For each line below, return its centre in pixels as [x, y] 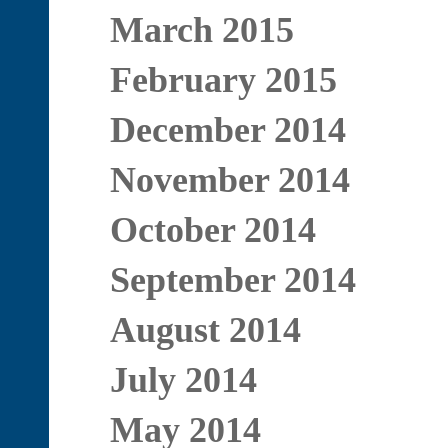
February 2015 [223, 80]
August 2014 [205, 330]
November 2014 [229, 180]
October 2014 [212, 230]
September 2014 [232, 280]
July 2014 [183, 380]
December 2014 [227, 130]
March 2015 [201, 30]
